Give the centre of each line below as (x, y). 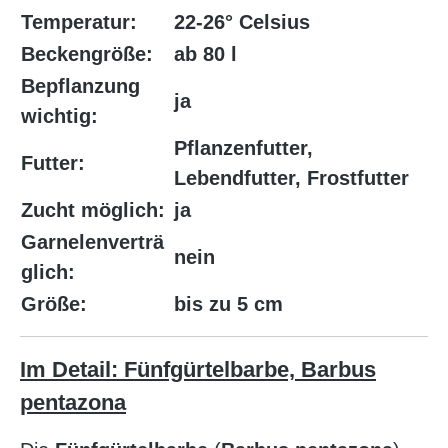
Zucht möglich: (93, 210)
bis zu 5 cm (228, 304)
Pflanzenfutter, (243, 148)
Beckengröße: (87, 54)
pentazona (73, 403)
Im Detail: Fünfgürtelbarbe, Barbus (198, 370)
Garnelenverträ (92, 242)
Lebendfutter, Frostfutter (291, 178)
